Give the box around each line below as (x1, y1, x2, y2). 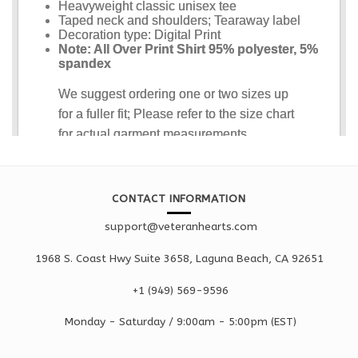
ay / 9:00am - (153, 315, 225, 329)
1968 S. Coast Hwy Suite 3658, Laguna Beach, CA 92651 (34, 251, 324, 265)
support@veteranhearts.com (104, 219, 257, 233)
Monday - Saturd (65, 315, 153, 329)
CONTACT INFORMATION (112, 191, 246, 205)
